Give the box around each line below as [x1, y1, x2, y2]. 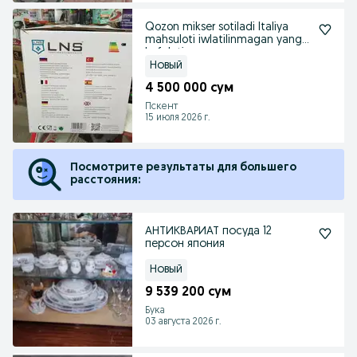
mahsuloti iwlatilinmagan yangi [145, 34, 304, 46]
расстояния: [70, 175, 140, 186]
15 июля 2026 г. [145, 113, 210, 123]
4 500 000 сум [145, 82, 233, 95]
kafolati [145, 47, 184, 59]
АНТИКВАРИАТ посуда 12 [145, 226, 222, 237]
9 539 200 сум [145, 286, 231, 299]
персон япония [145, 238, 225, 250]
